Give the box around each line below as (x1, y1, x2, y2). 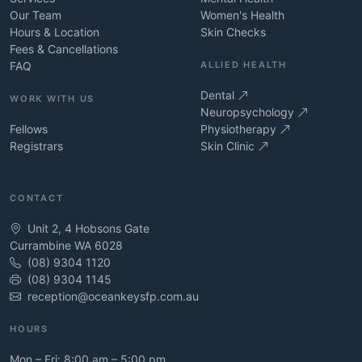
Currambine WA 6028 (10, 238, 123, 252)
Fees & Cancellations (10, 42, 118, 56)
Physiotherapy (200, 122, 280, 136)
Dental (200, 88, 238, 102)
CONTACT (10, 192, 64, 204)
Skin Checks (200, 25, 266, 39)
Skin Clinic (200, 139, 258, 153)
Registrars (10, 139, 63, 153)
